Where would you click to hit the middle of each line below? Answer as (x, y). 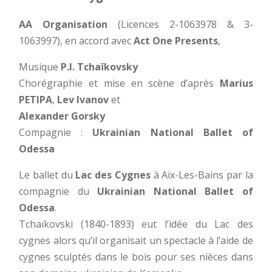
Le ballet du (47, 175)
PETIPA (36, 100)
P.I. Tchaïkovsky (100, 67)
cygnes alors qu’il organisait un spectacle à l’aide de (136, 241)
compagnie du (58, 192)
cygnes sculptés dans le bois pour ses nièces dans (136, 257)
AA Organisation (63, 25)
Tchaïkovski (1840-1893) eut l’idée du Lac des (136, 224)
